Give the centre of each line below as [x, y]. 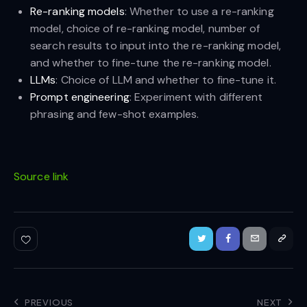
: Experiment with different [196, 97]
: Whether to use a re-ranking [199, 11]
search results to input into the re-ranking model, [156, 45]
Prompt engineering [80, 97]
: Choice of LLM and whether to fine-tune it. [166, 79]
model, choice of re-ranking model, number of [145, 28]
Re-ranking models [77, 11]
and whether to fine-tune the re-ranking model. [151, 62]
